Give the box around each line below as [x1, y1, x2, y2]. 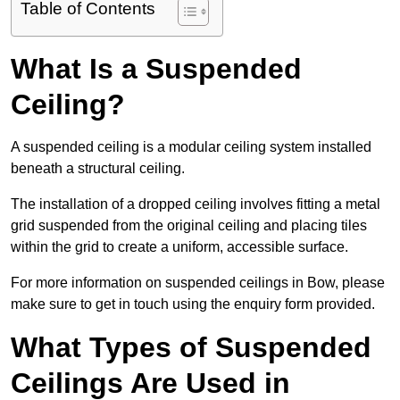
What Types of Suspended [11, 331, 371, 364]
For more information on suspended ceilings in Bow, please [11, 275, 385, 291]
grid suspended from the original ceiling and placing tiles [11, 218, 367, 234]
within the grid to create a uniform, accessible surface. [11, 239, 348, 255]
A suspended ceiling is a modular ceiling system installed [11, 139, 371, 155]
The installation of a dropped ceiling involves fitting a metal [11, 196, 380, 212]
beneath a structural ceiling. [11, 161, 185, 177]
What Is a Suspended [11, 53, 302, 86]
